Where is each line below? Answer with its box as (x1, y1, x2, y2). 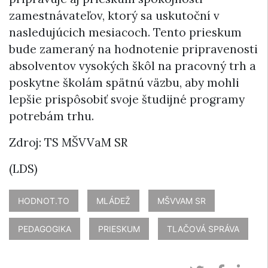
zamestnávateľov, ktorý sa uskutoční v (9, 8, 220, 23)
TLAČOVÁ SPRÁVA (167, 223, 239, 234)
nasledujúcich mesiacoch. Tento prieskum (9, 25, 242, 39)
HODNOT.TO (18, 195, 69, 206)
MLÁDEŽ (96, 195, 130, 206)
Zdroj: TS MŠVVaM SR (9, 135, 127, 150)
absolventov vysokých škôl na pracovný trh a (9, 58, 256, 73)
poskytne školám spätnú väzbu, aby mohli (9, 75, 239, 90)
